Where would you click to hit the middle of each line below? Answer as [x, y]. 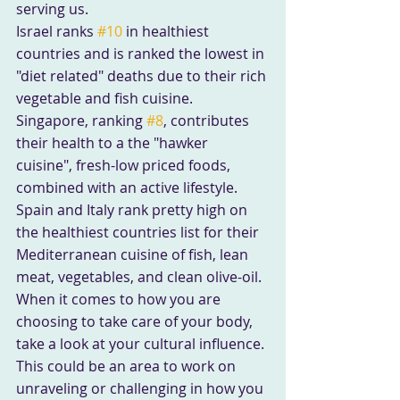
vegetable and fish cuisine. [104, 98]
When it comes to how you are [120, 299]
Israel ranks [57, 31]
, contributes [208, 120]
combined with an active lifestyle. [127, 187]
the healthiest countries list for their [139, 232]
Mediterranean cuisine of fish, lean [134, 254]
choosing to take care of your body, [136, 321]
